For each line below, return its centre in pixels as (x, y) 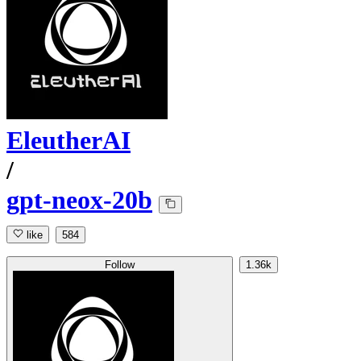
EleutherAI (68, 141)
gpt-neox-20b (79, 200)
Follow (120, 265)
